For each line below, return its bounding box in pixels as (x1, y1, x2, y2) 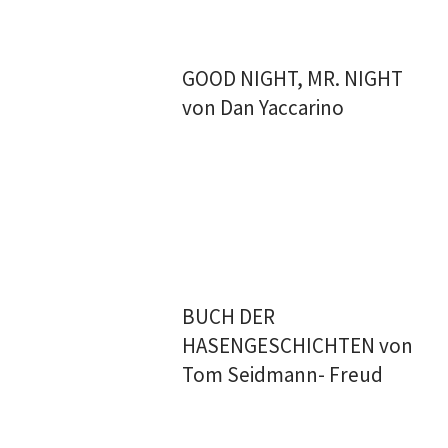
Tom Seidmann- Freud (182, 361, 384, 388)
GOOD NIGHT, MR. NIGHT (182, 65, 404, 92)
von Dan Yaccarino (182, 94, 345, 121)
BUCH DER (182, 303, 276, 330)
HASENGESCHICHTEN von (182, 332, 414, 359)
